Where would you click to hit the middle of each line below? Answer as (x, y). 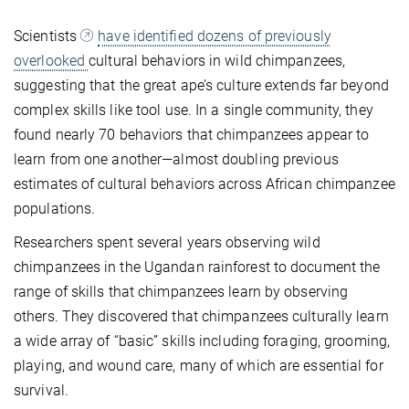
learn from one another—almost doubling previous (176, 160)
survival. (41, 391)
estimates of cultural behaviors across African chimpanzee (204, 184)
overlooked (52, 61)
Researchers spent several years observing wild (167, 243)
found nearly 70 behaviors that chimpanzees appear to (192, 135)
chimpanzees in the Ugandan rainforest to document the (197, 267)
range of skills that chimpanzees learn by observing (181, 292)
